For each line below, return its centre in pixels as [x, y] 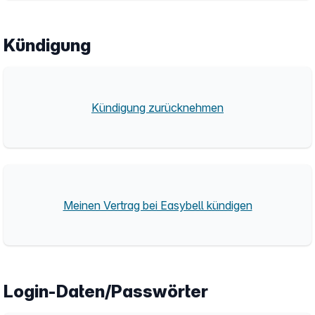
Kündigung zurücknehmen [157, 107]
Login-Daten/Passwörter [106, 291]
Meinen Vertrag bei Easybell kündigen [157, 205]
